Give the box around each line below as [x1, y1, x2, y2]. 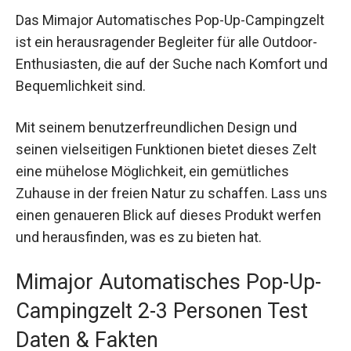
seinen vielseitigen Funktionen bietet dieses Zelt [16, 141, 317, 158]
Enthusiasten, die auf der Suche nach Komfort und [16, 56, 327, 73]
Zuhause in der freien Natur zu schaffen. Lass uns [16, 185, 327, 202]
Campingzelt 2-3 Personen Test [16, 299, 308, 324]
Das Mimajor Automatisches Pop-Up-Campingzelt [16, 12, 324, 29]
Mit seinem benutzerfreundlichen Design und [16, 119, 297, 136]
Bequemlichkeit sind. [16, 78, 146, 95]
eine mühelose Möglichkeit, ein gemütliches [16, 163, 289, 180]
